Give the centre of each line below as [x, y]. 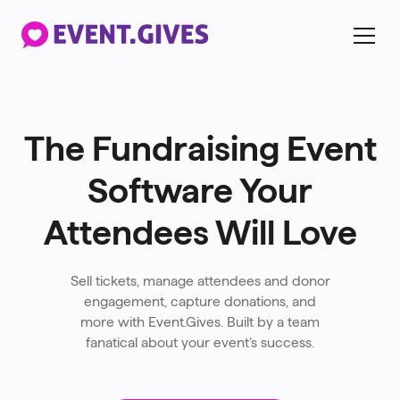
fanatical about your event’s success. [200, 343]
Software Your [200, 190]
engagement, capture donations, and [200, 302]
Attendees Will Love [200, 232]
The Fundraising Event [200, 148]
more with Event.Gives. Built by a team [200, 322]
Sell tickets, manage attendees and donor [200, 281]
